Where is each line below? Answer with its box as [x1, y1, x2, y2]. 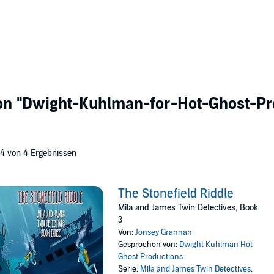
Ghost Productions [118, 252, 183, 262]
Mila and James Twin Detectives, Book [118, 202, 259, 213]
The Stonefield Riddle [118, 187, 234, 201]
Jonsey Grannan [135, 228, 193, 237]
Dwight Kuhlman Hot [179, 240, 253, 250]
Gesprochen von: [118, 240, 180, 250]
